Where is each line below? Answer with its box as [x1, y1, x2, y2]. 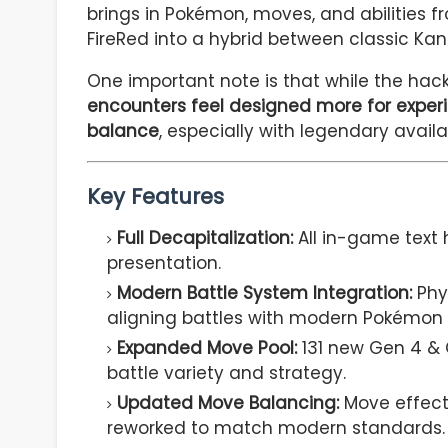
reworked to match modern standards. [107, 416, 445, 441]
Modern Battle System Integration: [117, 281, 412, 306]
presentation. [107, 251, 221, 276]
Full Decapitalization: [117, 226, 293, 251]
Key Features [87, 182, 224, 212]
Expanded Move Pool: [117, 336, 297, 361]
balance [87, 119, 159, 144]
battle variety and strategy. [107, 361, 346, 386]
